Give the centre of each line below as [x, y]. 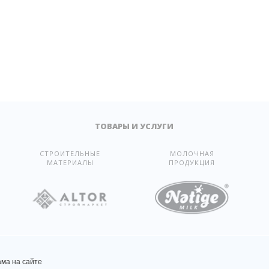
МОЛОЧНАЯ [192, 153]
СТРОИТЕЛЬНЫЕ [70, 153]
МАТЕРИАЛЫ [70, 162]
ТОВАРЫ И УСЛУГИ [134, 126]
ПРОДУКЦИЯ [192, 162]
